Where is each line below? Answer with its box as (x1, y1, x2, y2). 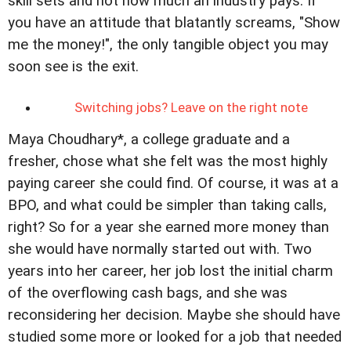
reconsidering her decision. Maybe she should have (8, 306, 340, 324)
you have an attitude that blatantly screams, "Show (8, 14, 340, 32)
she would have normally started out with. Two (8, 241, 312, 259)
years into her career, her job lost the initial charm (8, 262, 333, 280)
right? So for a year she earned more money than (8, 219, 329, 237)
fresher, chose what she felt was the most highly (8, 153, 327, 171)
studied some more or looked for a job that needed (8, 328, 342, 346)
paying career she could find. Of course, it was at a (8, 175, 338, 193)
